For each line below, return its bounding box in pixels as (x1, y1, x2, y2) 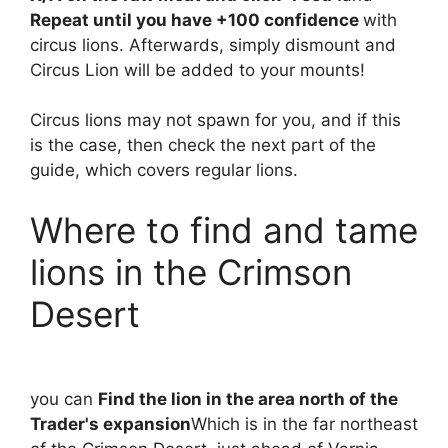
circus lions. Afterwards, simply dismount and (30, 34, 396, 55)
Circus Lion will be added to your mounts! (30, 59, 365, 80)
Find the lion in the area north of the (98, 389, 398, 410)
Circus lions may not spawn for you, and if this (30, 110, 401, 131)
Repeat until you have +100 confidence (30, 9, 363, 30)
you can (30, 389, 98, 410)
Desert (30, 292, 140, 335)
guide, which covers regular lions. (30, 160, 298, 181)
